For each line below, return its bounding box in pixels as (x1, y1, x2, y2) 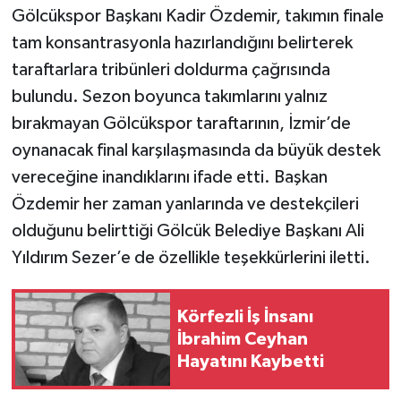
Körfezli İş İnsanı (177, 307, 313, 326)
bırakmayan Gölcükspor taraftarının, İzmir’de (11, 115, 351, 133)
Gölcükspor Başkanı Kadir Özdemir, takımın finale (11, 7, 384, 26)
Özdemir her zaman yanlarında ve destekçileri (11, 195, 359, 214)
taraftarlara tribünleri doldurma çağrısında (11, 61, 330, 80)
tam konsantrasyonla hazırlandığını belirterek (11, 34, 353, 53)
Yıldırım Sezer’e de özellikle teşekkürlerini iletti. (11, 249, 371, 268)
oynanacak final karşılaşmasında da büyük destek (11, 141, 380, 160)
